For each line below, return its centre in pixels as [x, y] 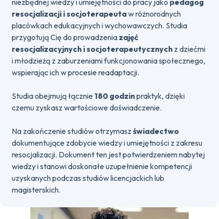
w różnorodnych [154, 14]
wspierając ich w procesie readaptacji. [76, 72]
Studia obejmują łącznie [53, 96]
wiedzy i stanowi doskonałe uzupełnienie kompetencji [102, 166]
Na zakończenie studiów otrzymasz [72, 131]
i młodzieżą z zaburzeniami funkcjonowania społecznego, [109, 61]
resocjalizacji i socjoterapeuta [70, 14]
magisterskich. [36, 190]
